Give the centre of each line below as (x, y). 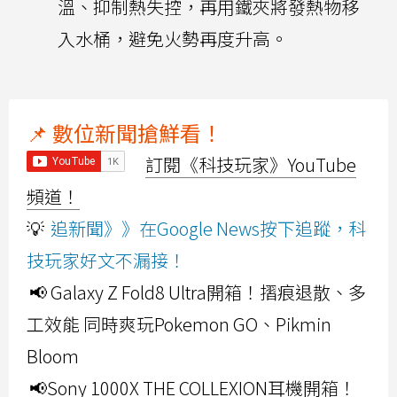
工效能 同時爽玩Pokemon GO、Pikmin (179, 324)
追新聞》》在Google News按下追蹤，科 (208, 229)
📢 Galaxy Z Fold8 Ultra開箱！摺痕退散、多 (198, 292)
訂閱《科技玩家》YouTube (251, 165)
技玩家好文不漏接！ (106, 261)
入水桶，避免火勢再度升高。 (173, 39)
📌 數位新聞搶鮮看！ (125, 133)
